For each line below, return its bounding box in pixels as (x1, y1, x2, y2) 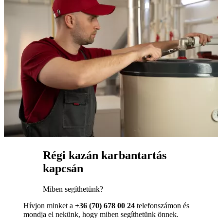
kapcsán (43, 162, 83, 175)
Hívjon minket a (23, 201, 75, 210)
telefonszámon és (135, 201, 189, 210)
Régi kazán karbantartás (43, 149, 166, 162)
